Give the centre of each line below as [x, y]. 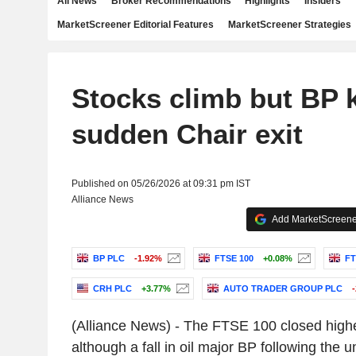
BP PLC [108, 259]
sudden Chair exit [187, 134]
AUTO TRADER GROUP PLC [282, 289]
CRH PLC [112, 289]
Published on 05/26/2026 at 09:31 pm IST [161, 184]
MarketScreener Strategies [289, 25]
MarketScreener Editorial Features [135, 25]
